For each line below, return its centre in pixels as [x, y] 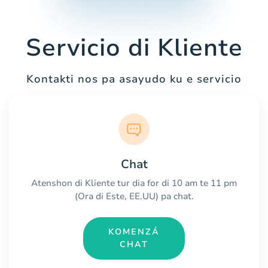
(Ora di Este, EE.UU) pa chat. [134, 196]
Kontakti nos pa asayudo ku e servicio [134, 79]
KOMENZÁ [134, 232]
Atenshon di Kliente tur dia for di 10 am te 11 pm [134, 183]
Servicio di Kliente [134, 48]
